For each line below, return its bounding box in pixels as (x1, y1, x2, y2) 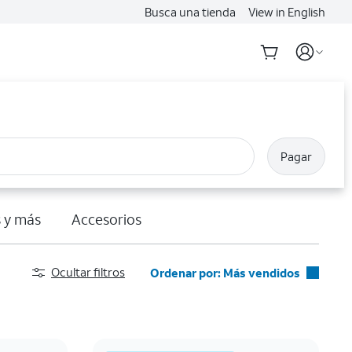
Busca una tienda (145, 4, 236, 20)
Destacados (151, 318, 214, 335)
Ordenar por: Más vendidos (150, 264, 300, 280)
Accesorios (71, 210, 141, 229)
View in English (248, 4, 325, 20)
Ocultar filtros (51, 264, 125, 280)
